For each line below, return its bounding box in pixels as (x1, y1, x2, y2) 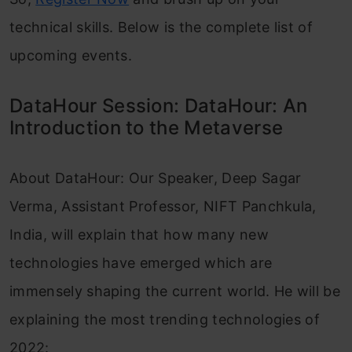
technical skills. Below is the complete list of (9, 19, 313, 35)
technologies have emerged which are (9, 255, 273, 271)
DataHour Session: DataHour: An (9, 94, 308, 117)
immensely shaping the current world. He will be (9, 283, 341, 299)
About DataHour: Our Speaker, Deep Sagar (9, 170, 302, 186)
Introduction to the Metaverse (9, 116, 284, 139)
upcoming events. (9, 47, 133, 64)
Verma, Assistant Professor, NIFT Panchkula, (9, 198, 317, 214)
